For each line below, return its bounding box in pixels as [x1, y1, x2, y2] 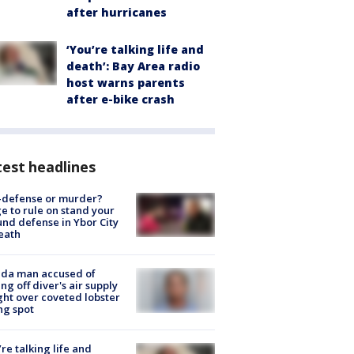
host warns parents [66, 74, 185, 90]
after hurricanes [66, 4, 167, 20]
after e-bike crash [66, 91, 175, 107]
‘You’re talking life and [66, 41, 204, 57]
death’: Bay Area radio [66, 58, 200, 73]
